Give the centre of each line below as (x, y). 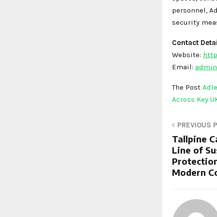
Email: (184, 67)
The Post (187, 87)
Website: (187, 54)
